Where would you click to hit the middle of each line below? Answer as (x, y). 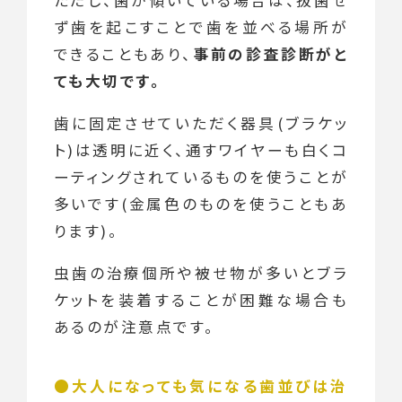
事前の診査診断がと (271, 54)
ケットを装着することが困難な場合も (201, 299)
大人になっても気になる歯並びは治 (210, 385)
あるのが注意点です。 (134, 326)
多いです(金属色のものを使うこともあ (201, 204)
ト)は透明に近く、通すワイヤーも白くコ (201, 150)
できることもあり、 (123, 54)
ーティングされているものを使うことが (201, 177)
